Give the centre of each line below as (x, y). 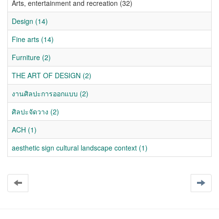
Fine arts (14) (33, 39)
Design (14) (30, 21)
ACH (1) (24, 130)
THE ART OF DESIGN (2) (52, 75)
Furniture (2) (31, 57)
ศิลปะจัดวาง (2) (35, 111)
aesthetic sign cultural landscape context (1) (80, 148)
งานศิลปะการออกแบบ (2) (50, 93)
